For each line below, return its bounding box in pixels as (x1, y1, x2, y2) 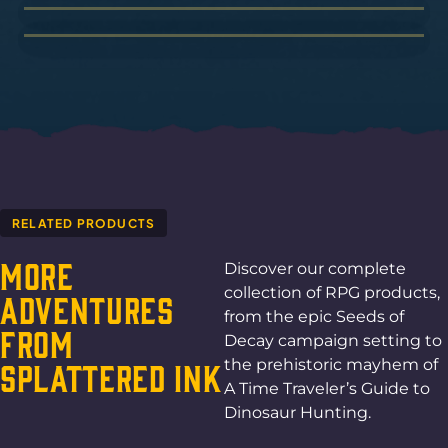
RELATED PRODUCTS (12, 215, 156, 231)
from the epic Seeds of (224, 306, 404, 326)
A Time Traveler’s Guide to (224, 378, 430, 398)
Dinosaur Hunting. (224, 402, 371, 422)
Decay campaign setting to (224, 330, 442, 350)
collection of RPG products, (224, 282, 440, 302)
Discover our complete (224, 258, 406, 278)
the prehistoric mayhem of (224, 354, 438, 374)
